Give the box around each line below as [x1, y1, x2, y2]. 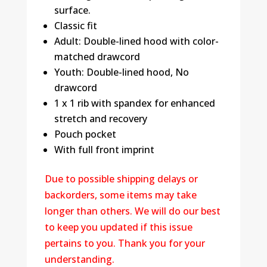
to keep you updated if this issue [44, 221, 193, 234]
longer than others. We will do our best [44, 204, 221, 218]
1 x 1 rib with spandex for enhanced [54, 97, 215, 110]
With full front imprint [54, 143, 154, 157]
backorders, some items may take [44, 188, 197, 202]
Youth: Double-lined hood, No [54, 66, 189, 79]
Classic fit [54, 19, 97, 33]
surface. [54, 4, 91, 17]
